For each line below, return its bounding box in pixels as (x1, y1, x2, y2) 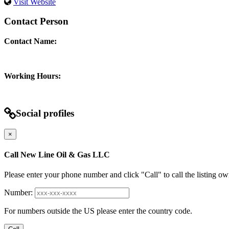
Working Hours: (4, 72, 61, 81)
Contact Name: (4, 37, 57, 46)
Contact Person (4, 16, 68, 27)
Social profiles (16, 107, 74, 119)
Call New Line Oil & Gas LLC (4, 150, 110, 159)
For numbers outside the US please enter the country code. (4, 207, 192, 216)
